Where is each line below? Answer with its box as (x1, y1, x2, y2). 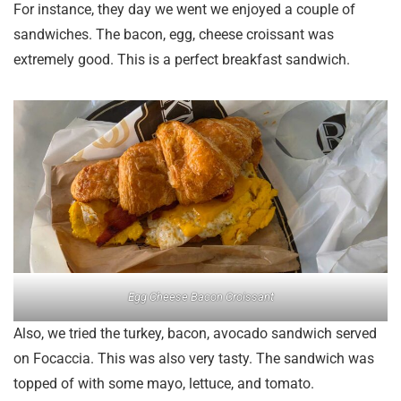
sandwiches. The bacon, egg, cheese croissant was (13, 26, 334, 44)
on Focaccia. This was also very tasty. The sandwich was (13, 350, 374, 368)
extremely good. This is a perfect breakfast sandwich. (13, 51, 350, 69)
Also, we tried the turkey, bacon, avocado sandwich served (13, 325, 377, 343)
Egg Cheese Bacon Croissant (127, 290, 274, 304)
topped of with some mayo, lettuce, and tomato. (13, 375, 314, 393)
